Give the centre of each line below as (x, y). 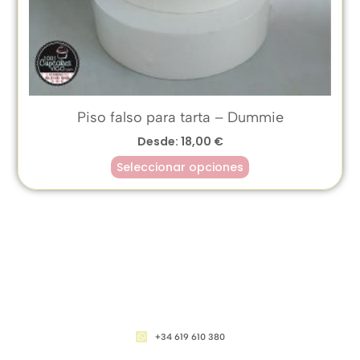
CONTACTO (180, 321)
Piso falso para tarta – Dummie (180, 117)
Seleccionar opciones (180, 167)
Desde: (159, 141)
